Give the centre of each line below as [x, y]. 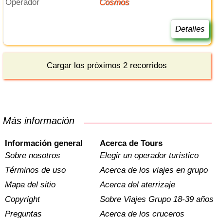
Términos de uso [36, 170]
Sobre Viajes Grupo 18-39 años [156, 200]
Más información [43, 121]
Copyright [23, 200]
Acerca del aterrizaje [137, 185]
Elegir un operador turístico [149, 156]
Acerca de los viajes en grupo [154, 170]
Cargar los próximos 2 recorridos [107, 66]
